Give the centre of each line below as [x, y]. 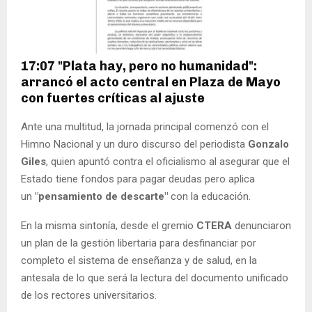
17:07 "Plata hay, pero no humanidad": [139, 67]
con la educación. [209, 197]
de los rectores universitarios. [89, 296]
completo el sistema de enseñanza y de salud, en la [139, 261]
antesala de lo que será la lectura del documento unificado [155, 278]
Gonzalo [268, 145]
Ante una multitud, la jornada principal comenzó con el [145, 127]
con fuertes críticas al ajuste [113, 99]
